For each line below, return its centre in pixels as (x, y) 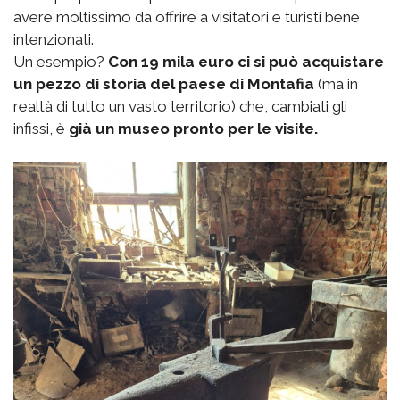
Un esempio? (61, 61)
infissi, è (41, 128)
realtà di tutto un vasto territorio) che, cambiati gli (180, 106)
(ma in (336, 83)
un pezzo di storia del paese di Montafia (164, 83)
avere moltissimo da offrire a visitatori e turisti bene (187, 17)
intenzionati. (54, 39)
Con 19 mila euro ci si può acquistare (246, 61)
